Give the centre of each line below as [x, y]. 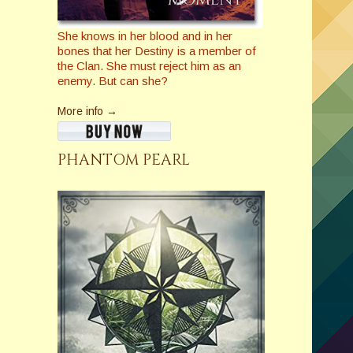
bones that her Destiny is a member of [156, 51]
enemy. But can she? [112, 81]
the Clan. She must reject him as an [149, 66]
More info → [87, 111]
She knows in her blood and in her [145, 36]
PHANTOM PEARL [123, 160]
